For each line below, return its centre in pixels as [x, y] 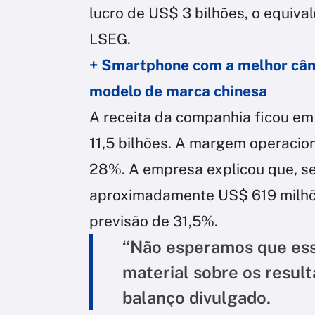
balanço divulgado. [197, 297]
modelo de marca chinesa [178, 91]
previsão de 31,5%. [154, 221]
